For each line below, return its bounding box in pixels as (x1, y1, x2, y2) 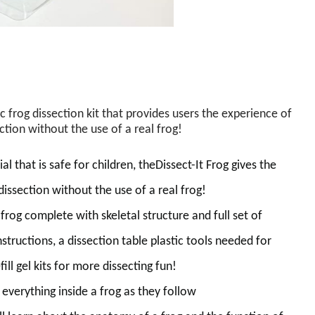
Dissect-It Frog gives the (155, 158, 276, 172)
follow (160, 285, 196, 299)
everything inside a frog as (2, 285, 138, 299)
